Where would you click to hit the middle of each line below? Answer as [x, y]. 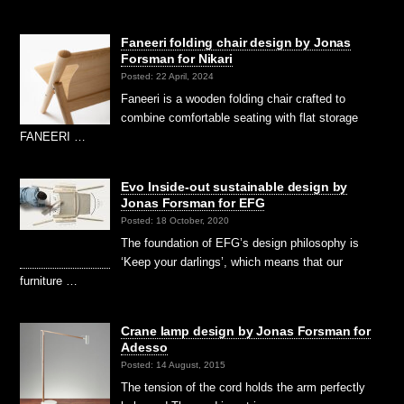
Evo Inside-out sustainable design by [234, 186]
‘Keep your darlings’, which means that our [232, 262]
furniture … [49, 280]
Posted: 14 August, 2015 [174, 365]
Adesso [144, 347]
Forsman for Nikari [177, 58]
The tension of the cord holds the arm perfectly [243, 387]
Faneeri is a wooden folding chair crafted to [234, 98]
